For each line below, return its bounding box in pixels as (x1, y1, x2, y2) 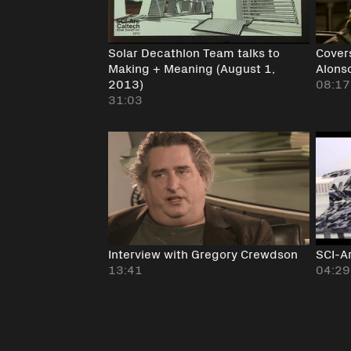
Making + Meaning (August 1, (108, 59, 276, 77)
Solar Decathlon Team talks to (108, 43, 280, 61)
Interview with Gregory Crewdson (108, 244, 299, 262)
